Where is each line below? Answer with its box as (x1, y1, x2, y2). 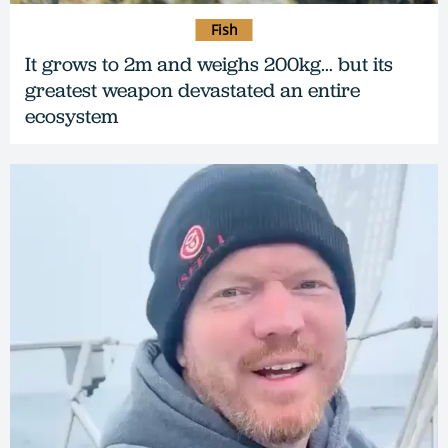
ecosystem (25, 102, 118, 129)
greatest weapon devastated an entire (25, 76, 360, 103)
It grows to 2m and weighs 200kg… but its (25, 50, 393, 77)
